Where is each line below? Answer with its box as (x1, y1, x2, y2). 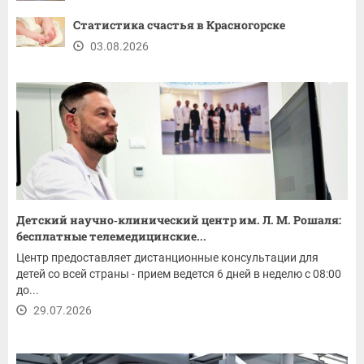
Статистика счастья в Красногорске (73, 17, 285, 32)
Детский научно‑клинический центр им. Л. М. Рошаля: (16, 212, 341, 227)
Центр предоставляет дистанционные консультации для (16, 251, 318, 264)
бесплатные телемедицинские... (16, 228, 206, 244)
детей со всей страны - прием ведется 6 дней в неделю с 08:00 (16, 267, 341, 280)
